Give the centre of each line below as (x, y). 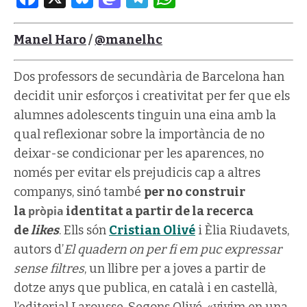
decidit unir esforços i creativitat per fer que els (152, 96)
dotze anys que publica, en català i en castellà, (145, 288)
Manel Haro (50, 40)
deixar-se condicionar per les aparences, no (139, 153)
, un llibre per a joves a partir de (175, 269)
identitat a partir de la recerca (159, 211)
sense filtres (49, 269)
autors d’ (39, 249)
